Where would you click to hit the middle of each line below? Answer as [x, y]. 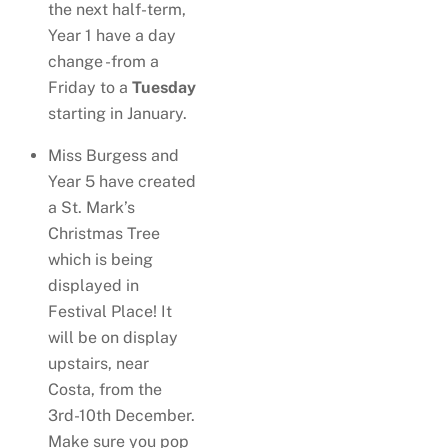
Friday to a [90, 87]
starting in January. [117, 113]
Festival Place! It [110, 311]
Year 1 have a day [112, 35]
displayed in [93, 285]
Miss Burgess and [113, 155]
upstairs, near [98, 363]
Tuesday [164, 87]
